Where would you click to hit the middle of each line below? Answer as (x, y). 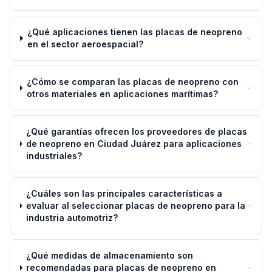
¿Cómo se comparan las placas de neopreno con (132, 82)
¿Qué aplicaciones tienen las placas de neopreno (134, 32)
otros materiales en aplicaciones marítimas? (122, 94)
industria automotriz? (72, 218)
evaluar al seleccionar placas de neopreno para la (135, 206)
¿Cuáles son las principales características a (124, 193)
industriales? (54, 156)
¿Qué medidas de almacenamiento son (110, 255)
